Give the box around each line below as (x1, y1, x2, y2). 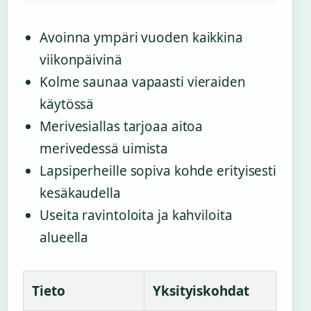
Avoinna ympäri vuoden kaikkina (40, 28, 243, 47)
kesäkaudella (40, 184, 121, 203)
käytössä (40, 95, 94, 114)
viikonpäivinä (40, 51, 122, 69)
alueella (40, 228, 89, 247)
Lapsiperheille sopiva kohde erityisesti (40, 162, 277, 180)
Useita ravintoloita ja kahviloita (40, 206, 233, 225)
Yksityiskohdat (153, 282, 249, 301)
